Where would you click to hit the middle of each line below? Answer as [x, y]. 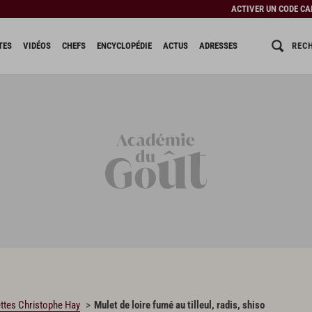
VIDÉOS [37, 46]
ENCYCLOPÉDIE [124, 46]
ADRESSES [218, 46]
